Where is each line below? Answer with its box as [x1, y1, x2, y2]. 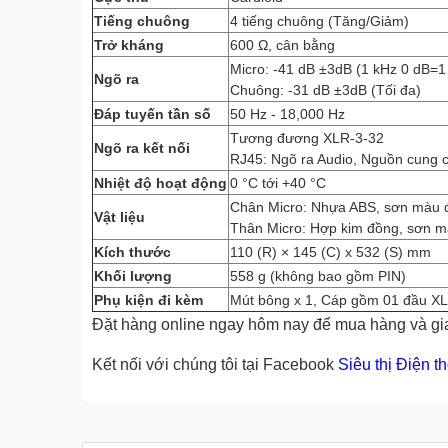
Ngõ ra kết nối [94, 139, 190, 156]
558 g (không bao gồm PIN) [230, 267, 406, 284]
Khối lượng [94, 267, 172, 284]
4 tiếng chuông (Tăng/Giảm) [230, 12, 409, 29]
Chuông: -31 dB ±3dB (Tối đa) [230, 81, 421, 98]
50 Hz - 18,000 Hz [230, 105, 345, 122]
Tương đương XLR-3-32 [230, 129, 384, 146]
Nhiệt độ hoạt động [94, 174, 227, 191]
